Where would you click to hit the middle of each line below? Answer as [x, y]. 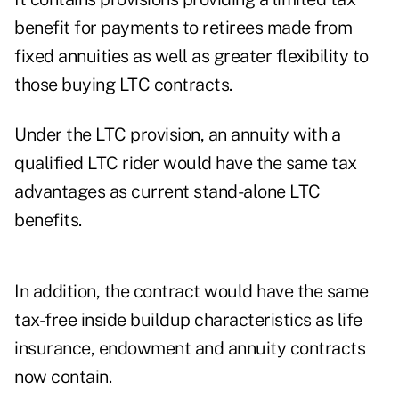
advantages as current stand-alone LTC [167, 192]
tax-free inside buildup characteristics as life [188, 320]
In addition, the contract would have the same [191, 292]
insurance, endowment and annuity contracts [190, 349]
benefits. [48, 220]
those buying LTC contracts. [123, 85]
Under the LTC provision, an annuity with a [177, 135]
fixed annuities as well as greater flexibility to [191, 57]
